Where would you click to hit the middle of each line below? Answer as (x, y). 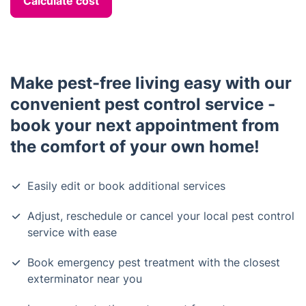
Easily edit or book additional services (126, 186)
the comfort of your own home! (135, 147)
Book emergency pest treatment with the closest (154, 262)
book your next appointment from (145, 125)
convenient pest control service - (143, 104)
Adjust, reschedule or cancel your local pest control (161, 216)
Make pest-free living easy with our (151, 83)
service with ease (72, 232)
